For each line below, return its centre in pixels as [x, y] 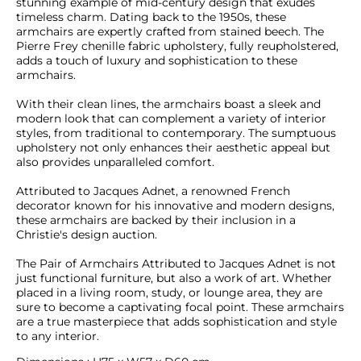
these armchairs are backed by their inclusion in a [156, 220]
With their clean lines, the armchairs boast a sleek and [168, 104]
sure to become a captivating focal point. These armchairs [180, 307]
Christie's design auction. [88, 235]
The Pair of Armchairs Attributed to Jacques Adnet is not [176, 264]
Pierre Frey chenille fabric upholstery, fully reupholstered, [177, 46]
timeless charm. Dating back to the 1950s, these [151, 17]
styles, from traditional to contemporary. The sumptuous [176, 133]
